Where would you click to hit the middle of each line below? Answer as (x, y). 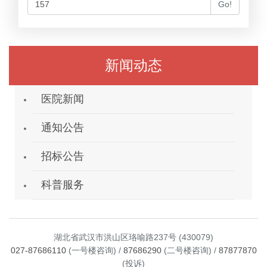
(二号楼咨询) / (190, 250)
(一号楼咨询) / (94, 250)
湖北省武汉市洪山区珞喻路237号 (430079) (133, 237)
